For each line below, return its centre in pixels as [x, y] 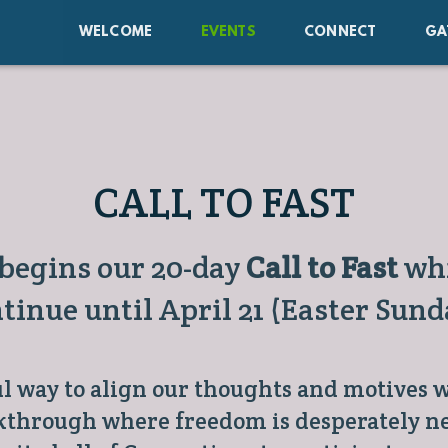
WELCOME [115, 32]
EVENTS [228, 32]
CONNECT [340, 32]
